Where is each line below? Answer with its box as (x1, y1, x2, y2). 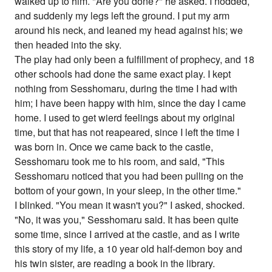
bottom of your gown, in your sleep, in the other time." (15, 183, 242, 197)
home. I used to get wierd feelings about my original (15, 110, 236, 124)
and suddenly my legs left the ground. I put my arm (15, 8, 230, 22)
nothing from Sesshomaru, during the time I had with (15, 81, 238, 95)
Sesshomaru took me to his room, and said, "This (15, 154, 225, 168)
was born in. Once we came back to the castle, (15, 139, 214, 154)
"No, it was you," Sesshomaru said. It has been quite (15, 212, 239, 226)
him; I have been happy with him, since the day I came (15, 95, 246, 110)
